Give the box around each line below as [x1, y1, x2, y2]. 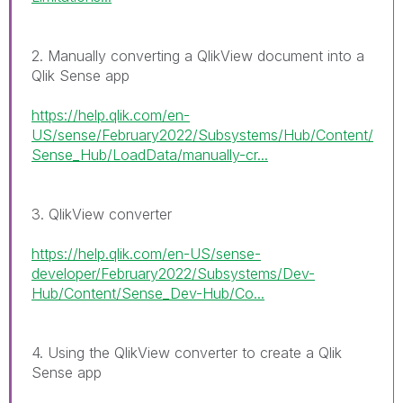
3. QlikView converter [31, 204, 172, 223]
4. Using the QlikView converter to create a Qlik [31, 343, 342, 362]
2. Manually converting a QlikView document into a [31, 46, 364, 65]
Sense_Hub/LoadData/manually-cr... [31, 145, 268, 164]
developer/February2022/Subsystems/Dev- [31, 264, 315, 282]
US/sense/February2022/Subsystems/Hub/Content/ [31, 125, 373, 144]
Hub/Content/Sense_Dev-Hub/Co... [31, 283, 264, 302]
